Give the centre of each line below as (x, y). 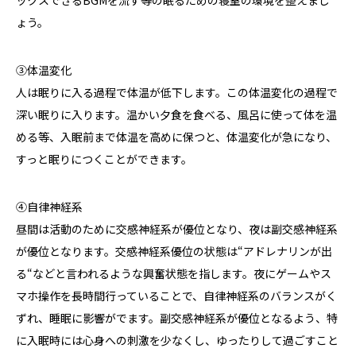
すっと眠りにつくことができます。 (104, 159)
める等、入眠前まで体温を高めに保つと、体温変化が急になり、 (176, 137)
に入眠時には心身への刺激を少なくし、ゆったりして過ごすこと (177, 341)
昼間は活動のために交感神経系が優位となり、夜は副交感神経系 (177, 229)
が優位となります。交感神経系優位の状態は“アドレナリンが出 (174, 252)
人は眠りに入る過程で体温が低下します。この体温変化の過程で (177, 93)
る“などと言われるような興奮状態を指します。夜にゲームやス (174, 274)
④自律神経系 (49, 207)
